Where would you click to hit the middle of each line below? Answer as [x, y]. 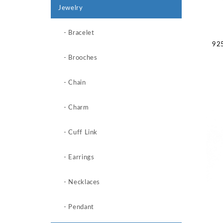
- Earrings [76, 158]
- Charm [74, 108]
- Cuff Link [78, 133]
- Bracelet [76, 33]
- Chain [72, 83]
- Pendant [76, 207]
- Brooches [78, 58]
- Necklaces [79, 182]
